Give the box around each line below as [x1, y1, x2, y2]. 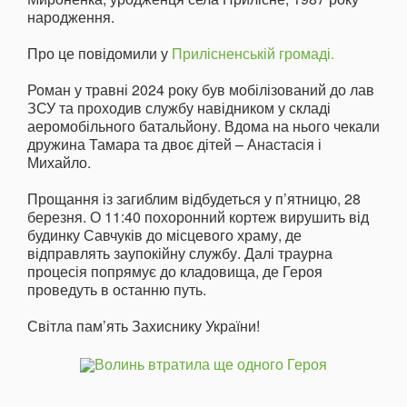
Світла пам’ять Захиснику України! [27, 314, 260, 336]
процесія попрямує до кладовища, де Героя [27, 260, 323, 282]
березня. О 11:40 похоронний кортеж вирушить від [27, 205, 369, 227]
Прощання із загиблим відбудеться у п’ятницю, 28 [27, 187, 361, 209]
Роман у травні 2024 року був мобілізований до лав [27, 78, 374, 100]
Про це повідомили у [27, 42, 172, 64]
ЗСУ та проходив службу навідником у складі [27, 96, 331, 118]
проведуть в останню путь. [27, 278, 206, 300]
